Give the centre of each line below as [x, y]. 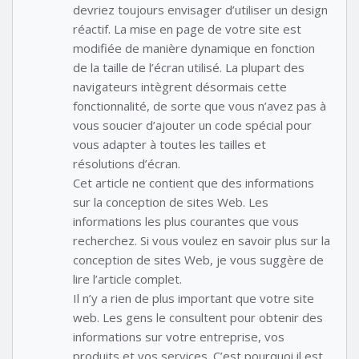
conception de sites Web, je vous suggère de [198, 259]
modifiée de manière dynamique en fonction [194, 48]
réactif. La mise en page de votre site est [187, 28]
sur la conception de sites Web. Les [171, 202]
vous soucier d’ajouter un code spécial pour [192, 125]
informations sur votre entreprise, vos [179, 336]
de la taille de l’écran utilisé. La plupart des [189, 67]
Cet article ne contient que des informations [194, 182]
